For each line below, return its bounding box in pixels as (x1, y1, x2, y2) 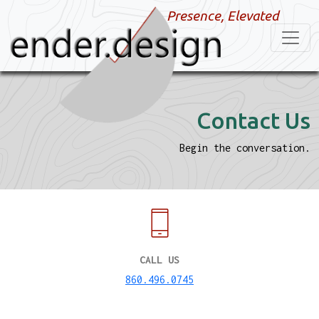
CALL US (140, 253, 179, 266)
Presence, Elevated (167, 8, 279, 23)
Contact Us (197, 108, 310, 133)
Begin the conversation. (179, 142, 310, 154)
